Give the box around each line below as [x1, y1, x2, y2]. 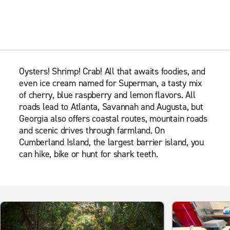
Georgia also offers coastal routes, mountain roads [19, 112, 207, 125]
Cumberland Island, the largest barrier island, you [19, 136, 204, 148]
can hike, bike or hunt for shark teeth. [19, 147, 158, 160]
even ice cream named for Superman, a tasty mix [19, 76, 202, 89]
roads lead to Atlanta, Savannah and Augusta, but [19, 100, 203, 113]
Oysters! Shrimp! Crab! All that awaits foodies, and [19, 65, 205, 78]
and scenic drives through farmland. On [19, 124, 165, 137]
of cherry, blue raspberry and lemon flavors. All [19, 88, 196, 101]
